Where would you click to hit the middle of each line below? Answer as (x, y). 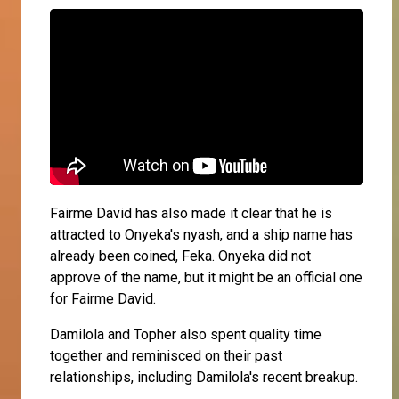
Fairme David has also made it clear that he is (191, 213)
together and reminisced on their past (166, 355)
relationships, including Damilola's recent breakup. (206, 377)
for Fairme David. (105, 298)
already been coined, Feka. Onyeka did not (180, 256)
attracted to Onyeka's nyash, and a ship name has (201, 234)
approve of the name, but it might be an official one (206, 277)
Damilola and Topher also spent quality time (186, 334)
